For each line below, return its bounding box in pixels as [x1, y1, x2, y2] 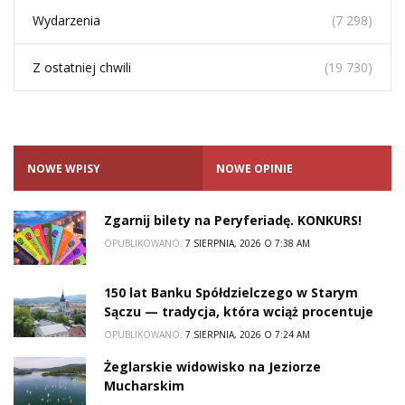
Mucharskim [104, 377, 184, 395]
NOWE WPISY [27, 161, 100, 177]
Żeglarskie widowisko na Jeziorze [104, 358, 321, 376]
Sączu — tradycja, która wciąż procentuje [104, 303, 373, 321]
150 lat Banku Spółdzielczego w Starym [104, 284, 358, 302]
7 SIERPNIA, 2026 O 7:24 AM [183, 328, 310, 342]
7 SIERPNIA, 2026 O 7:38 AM [183, 237, 310, 250]
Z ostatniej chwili [33, 59, 131, 77]
